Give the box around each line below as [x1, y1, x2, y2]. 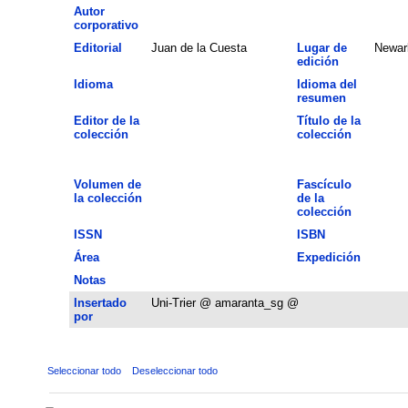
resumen [296, 90, 346, 105]
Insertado [73, 295, 127, 310]
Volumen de [73, 177, 141, 191]
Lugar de [296, 40, 347, 55]
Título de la [296, 113, 361, 127]
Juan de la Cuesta [150, 40, 247, 55]
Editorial [73, 40, 122, 55]
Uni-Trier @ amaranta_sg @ [150, 295, 299, 310]
